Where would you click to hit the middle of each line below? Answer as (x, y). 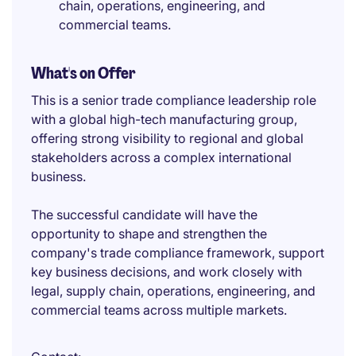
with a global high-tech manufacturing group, (164, 119)
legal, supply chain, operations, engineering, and (173, 291)
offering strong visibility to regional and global (167, 138)
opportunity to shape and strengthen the (149, 234)
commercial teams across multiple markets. (159, 310)
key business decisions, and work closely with (166, 272)
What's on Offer (83, 73)
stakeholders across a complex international (161, 157)
